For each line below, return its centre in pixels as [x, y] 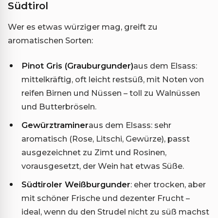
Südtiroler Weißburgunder [76, 184]
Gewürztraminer [55, 125]
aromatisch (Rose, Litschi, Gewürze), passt [106, 138]
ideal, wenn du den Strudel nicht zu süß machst [115, 211]
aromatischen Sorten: [50, 40]
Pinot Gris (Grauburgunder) [77, 65]
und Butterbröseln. [59, 106]
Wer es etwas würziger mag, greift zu [83, 27]
